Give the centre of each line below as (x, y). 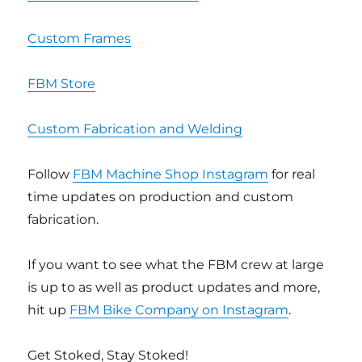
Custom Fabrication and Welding (135, 128)
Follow (51, 174)
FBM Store (62, 83)
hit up (49, 309)
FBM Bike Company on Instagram (179, 309)
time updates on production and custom (161, 196)
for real (292, 174)
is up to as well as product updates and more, (174, 287)
